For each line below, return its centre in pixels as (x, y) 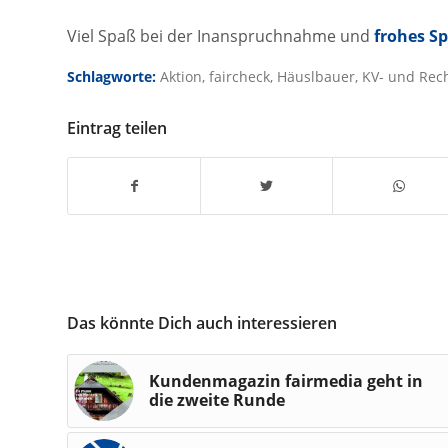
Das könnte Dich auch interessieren (202, 322)
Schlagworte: (111, 76)
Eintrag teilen (117, 127)
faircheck (239, 76)
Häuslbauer (316, 76)
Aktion (181, 76)
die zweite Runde (217, 399)
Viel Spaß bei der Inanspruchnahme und (218, 36)
